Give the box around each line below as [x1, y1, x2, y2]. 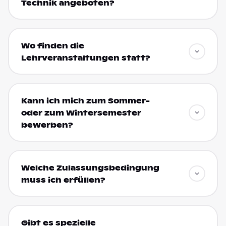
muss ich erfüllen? [21, 175, 105, 185]
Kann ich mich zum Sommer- [21, 96, 150, 105]
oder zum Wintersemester [21, 108, 141, 118]
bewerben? [21, 120, 73, 130]
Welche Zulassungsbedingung [21, 163, 159, 173]
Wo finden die [21, 41, 84, 50]
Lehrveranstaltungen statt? [21, 53, 150, 63]
